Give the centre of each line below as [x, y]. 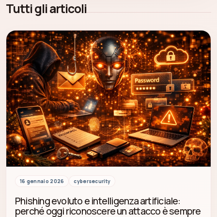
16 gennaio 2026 [42, 181]
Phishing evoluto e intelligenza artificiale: [98, 201]
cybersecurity [92, 181]
